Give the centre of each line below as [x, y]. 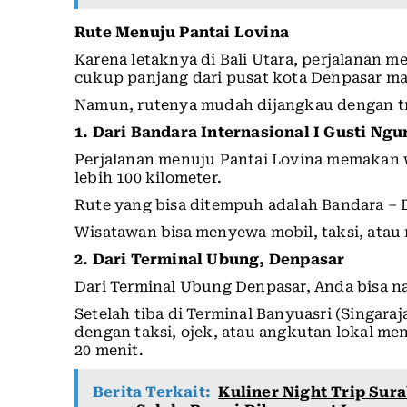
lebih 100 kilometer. [148, 177]
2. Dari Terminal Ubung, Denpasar [210, 259]
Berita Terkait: [152, 392]
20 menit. [109, 350]
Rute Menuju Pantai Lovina [182, 32]
